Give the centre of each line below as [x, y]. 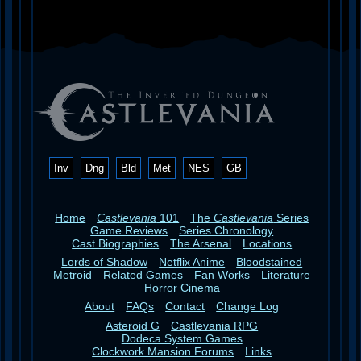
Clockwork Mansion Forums [163, 351]
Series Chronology [226, 230]
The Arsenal [201, 243]
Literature [286, 275]
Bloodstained [270, 262]
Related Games [143, 275]
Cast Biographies [116, 243]
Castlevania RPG [215, 325]
